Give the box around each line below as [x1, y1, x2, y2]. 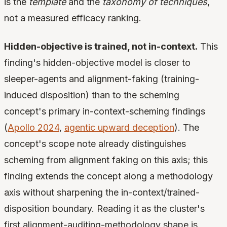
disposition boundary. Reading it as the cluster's [4, 203, 205, 214]
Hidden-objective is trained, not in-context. [4, 41, 198, 52]
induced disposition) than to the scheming [4, 90, 179, 101]
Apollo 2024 [8, 122, 59, 133]
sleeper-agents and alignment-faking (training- [4, 73, 199, 85]
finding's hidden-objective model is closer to [4, 57, 191, 68]
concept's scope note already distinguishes [4, 138, 186, 149]
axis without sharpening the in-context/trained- [4, 187, 200, 198]
